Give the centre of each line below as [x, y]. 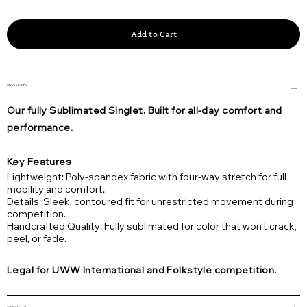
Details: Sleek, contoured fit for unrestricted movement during [150, 202]
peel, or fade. [37, 239]
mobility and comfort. [56, 189]
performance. [40, 128]
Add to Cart [154, 35]
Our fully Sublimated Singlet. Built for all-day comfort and [145, 111]
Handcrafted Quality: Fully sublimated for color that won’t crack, [152, 226]
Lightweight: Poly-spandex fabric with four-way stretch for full [147, 177]
